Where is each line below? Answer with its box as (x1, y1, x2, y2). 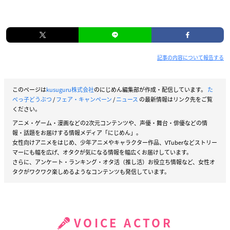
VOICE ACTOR (73, 217, 173, 229)
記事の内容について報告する (157, 53, 224, 61)
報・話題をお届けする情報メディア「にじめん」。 (12, 128, 142, 137)
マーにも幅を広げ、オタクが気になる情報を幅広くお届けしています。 (12, 147, 192, 157)
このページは (12, 85, 46, 94)
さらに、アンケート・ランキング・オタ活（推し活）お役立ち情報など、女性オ (12, 157, 215, 166)
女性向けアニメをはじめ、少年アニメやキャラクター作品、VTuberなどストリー (12, 138, 217, 147)
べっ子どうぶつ (12, 94, 52, 104)
